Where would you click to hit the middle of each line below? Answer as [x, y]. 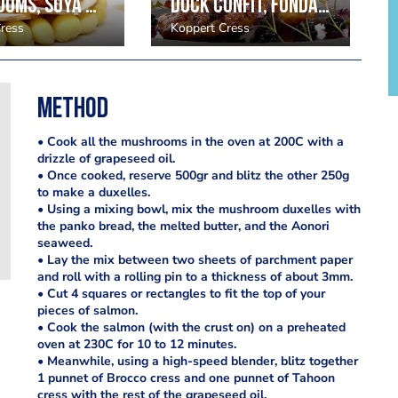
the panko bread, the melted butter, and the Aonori [183, 226]
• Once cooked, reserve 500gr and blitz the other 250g [193, 175]
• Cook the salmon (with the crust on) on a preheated [191, 327]
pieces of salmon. [87, 310]
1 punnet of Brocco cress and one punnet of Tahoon [186, 378]
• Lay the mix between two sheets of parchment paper [195, 260]
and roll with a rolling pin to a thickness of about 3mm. [195, 277]
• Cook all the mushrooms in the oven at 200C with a [190, 142]
